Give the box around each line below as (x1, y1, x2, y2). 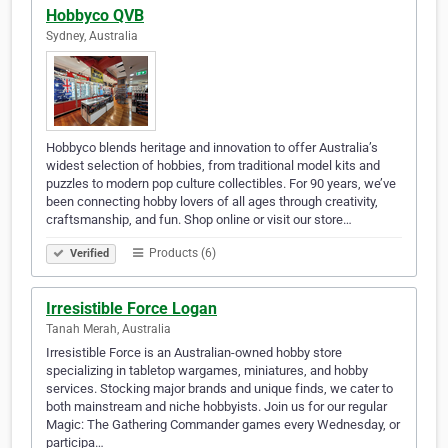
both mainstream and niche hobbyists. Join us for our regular (46, 399, 387, 415)
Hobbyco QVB (46, 6, 144, 26)
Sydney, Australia (46, 29, 138, 44)
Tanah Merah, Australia (46, 322, 171, 337)
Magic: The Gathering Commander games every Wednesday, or (46, 417, 400, 433)
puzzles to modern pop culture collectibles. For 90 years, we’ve (46, 176, 396, 192)
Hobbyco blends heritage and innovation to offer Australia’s (46, 140, 378, 156)
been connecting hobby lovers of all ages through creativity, (46, 194, 378, 210)
